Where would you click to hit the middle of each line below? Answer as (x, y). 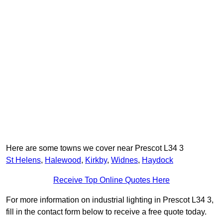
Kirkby (96, 160)
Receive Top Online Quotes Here (111, 180)
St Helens (23, 160)
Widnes (124, 160)
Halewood (63, 160)
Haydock (158, 160)
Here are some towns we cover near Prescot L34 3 (95, 148)
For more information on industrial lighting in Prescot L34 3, (110, 200)
